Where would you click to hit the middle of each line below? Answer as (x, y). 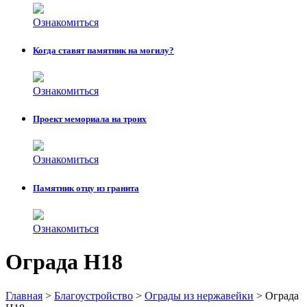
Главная (24, 295)
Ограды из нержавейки (199, 295)
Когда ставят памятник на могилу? (103, 50)
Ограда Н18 (64, 262)
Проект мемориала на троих (90, 119)
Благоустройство (94, 295)
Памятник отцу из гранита (86, 188)
